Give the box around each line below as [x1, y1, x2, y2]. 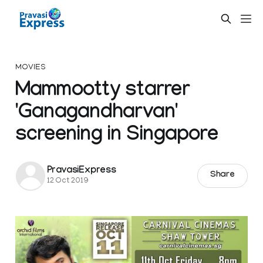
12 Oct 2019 [46, 177, 89, 186]
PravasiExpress [46, 166, 116, 177]
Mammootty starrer [15, 80, 190, 104]
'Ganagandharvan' [15, 102, 178, 126]
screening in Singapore [15, 124, 218, 149]
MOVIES [15, 63, 46, 72]
